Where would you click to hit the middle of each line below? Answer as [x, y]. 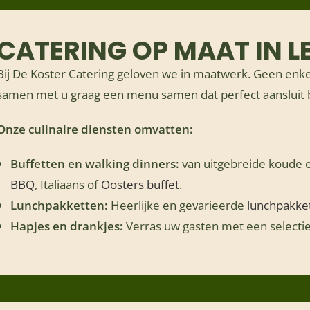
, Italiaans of [68, 184]
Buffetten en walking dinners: [95, 164]
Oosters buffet [140, 184]
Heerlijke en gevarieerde [178, 205]
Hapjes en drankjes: [67, 226]
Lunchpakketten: [60, 205]
